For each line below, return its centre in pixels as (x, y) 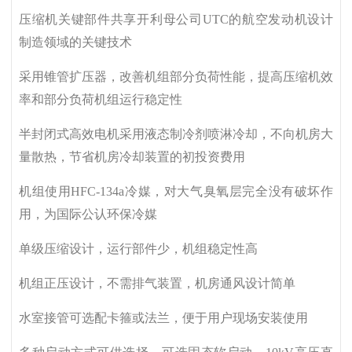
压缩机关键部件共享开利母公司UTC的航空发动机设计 (176, 20)
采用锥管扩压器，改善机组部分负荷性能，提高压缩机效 (176, 77)
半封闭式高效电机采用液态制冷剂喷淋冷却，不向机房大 (176, 134)
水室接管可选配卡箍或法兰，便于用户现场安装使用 (163, 318)
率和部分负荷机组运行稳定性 (100, 100)
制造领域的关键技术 (75, 42)
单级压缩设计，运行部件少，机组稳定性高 (138, 249)
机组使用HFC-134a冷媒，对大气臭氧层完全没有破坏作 (176, 192)
